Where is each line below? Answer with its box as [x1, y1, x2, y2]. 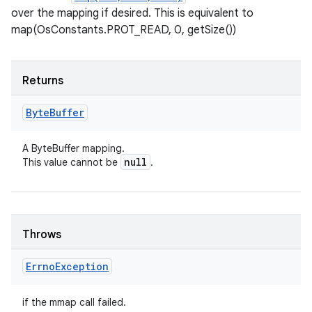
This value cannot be [22, 156, 120, 169]
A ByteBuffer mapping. [22, 142, 125, 155]
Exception [55, 260, 109, 273]
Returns [22, 74, 63, 88]
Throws [22, 228, 61, 242]
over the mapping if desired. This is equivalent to [11, 6, 253, 20]
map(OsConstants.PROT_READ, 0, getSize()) [11, 23, 236, 37]
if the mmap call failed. [22, 296, 126, 309]
